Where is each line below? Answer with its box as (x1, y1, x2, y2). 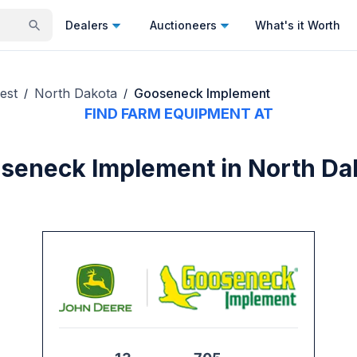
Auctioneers (150, 18, 217, 32)
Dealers (65, 18, 108, 32)
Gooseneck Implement (134, 84, 270, 101)
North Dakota (34, 84, 117, 101)
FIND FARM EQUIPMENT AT (84, 105, 273, 123)
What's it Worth (255, 18, 340, 32)
